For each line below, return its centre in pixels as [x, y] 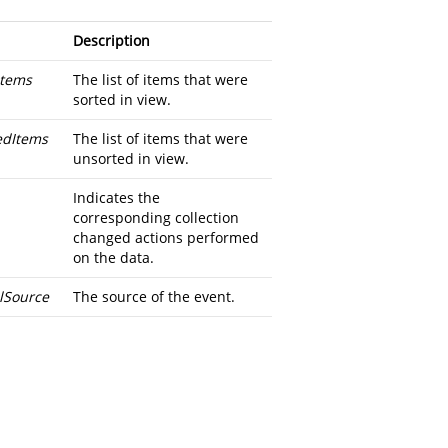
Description [111, 40]
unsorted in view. [131, 158]
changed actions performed [166, 237]
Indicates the [116, 197]
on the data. [113, 257]
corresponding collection [156, 217]
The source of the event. [154, 296]
